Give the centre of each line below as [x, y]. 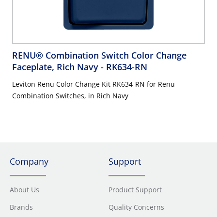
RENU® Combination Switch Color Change [99, 55]
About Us [24, 190]
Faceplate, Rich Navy [56, 67]
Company [29, 162]
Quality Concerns [136, 207]
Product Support [135, 190]
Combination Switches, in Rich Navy [70, 96]
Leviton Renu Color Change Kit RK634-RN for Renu [93, 84]
